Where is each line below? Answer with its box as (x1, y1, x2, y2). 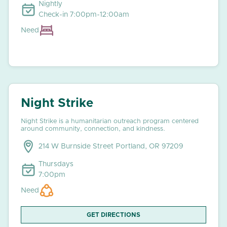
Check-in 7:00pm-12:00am (39, 11, 129, 19)
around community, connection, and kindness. (21, 126, 165, 133)
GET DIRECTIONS (87, 212, 140, 218)
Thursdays (39, 161, 73, 168)
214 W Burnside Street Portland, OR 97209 (39, 143, 183, 150)
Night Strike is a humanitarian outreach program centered (21, 118, 199, 125)
